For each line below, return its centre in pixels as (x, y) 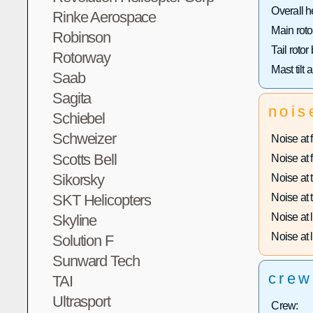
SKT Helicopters (102, 200)
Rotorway (82, 57)
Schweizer (84, 139)
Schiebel (79, 119)
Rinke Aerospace (104, 17)
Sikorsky (79, 180)
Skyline (75, 220)
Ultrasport (81, 302)
